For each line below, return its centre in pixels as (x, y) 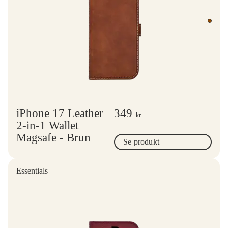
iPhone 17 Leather (60, 113)
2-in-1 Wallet (47, 125)
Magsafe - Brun (53, 137)
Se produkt (141, 141)
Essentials (32, 170)
